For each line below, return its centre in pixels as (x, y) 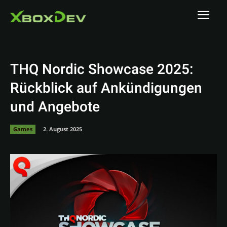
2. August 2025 (63, 129)
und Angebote (55, 107)
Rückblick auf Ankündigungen (106, 88)
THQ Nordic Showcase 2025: (102, 70)
